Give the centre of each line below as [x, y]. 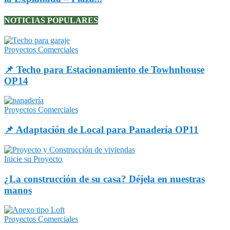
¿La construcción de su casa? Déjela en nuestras [104, 179]
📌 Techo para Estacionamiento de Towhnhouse [104, 69]
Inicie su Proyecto [33, 159]
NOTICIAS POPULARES [51, 20]
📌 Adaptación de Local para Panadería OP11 [101, 130]
